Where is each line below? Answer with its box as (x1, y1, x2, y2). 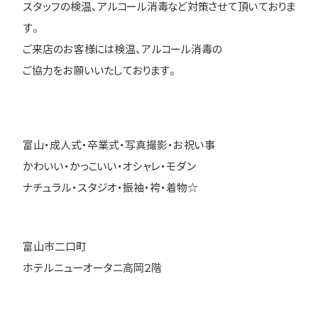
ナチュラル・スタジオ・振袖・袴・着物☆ (23, 180, 198, 195)
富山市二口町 (23, 238, 87, 254)
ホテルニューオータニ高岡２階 (23, 260, 162, 275)
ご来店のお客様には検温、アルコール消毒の (23, 42, 222, 57)
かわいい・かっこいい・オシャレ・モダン (23, 159, 197, 174)
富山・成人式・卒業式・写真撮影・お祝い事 (23, 138, 215, 153)
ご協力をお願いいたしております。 (23, 63, 175, 78)
